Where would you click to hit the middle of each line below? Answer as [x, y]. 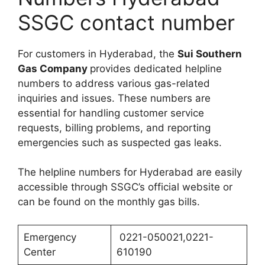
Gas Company [54, 68]
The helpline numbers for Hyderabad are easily [130, 172]
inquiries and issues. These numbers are [114, 98]
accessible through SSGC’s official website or [125, 187]
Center [39, 252]
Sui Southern [210, 54]
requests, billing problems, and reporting [114, 127]
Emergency [50, 237]
